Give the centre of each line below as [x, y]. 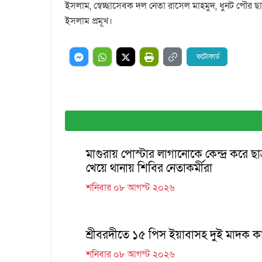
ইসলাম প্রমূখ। [89, 21]
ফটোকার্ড [208, 56]
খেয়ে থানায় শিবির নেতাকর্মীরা [149, 168]
